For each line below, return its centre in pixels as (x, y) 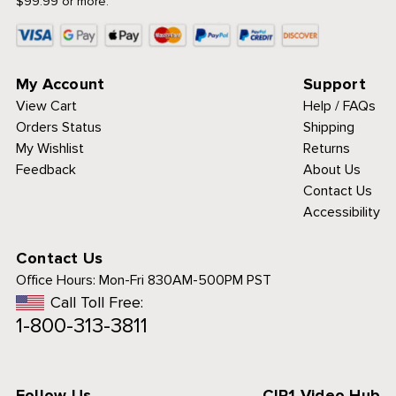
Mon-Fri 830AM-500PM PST (183, 280)
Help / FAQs (340, 106)
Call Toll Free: (96, 302)
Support (335, 84)
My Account (60, 84)
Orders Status (58, 127)
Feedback (46, 169)
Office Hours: (55, 280)
